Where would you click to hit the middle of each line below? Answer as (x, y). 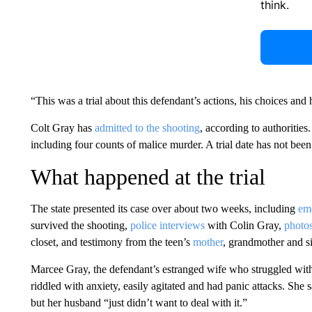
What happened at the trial (148, 177)
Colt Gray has (62, 128)
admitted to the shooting (147, 128)
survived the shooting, (80, 226)
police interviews (167, 226)
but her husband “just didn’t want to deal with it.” (139, 303)
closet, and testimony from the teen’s (111, 242)
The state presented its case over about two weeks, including (164, 209)
